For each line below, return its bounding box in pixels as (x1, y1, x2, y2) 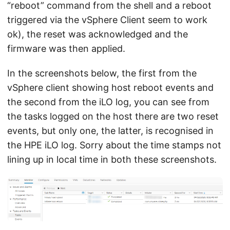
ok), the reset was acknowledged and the (7, 28, 188, 40)
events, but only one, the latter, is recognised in (7, 125, 214, 136)
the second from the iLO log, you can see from (7, 96, 209, 107)
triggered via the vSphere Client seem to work (7, 14, 207, 25)
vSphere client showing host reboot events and (7, 82, 214, 93)
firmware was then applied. (7, 43, 125, 54)
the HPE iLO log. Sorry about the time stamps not (7, 139, 221, 150)
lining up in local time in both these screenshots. (7, 154, 217, 165)
